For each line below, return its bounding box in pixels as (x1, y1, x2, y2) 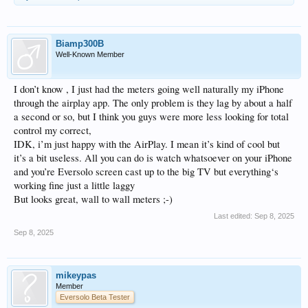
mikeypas (56, 269, 96, 280)
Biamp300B (56, 38, 104, 49)
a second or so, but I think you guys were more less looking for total (14, 109, 289, 123)
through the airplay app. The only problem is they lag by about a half (14, 96, 292, 109)
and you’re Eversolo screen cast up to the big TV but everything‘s (14, 164, 278, 178)
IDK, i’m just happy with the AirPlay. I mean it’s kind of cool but (14, 137, 280, 151)
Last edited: (214, 211, 254, 220)
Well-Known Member (56, 49, 124, 58)
